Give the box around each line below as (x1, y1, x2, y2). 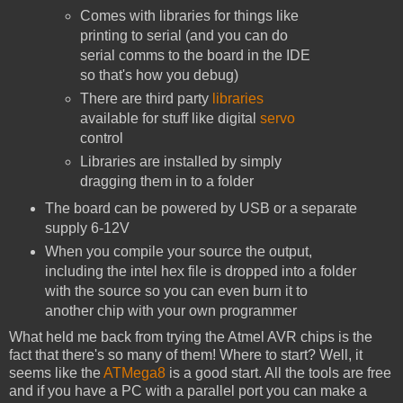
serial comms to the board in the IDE (80, 48, 311, 64)
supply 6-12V (44, 219, 130, 236)
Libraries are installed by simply (80, 154, 282, 170)
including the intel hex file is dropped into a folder (44, 263, 356, 279)
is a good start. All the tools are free (166, 364, 391, 381)
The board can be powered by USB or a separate (44, 200, 357, 216)
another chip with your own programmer (44, 302, 297, 318)
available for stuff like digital (80, 111, 261, 127)
